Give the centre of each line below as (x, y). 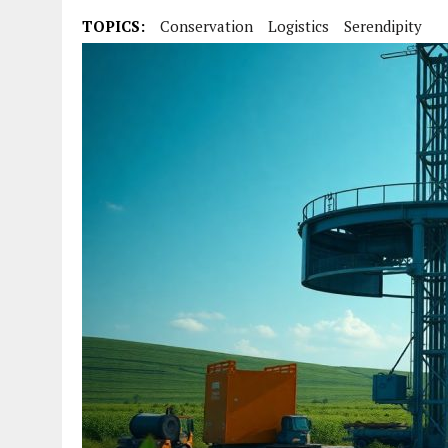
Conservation (206, 26)
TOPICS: (113, 26)
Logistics (298, 26)
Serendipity (383, 26)
